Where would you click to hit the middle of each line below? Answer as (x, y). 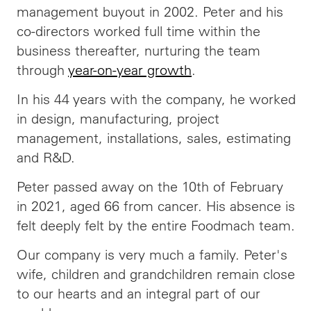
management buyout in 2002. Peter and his (150, 11)
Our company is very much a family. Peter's (152, 254)
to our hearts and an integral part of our (138, 293)
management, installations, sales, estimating (154, 138)
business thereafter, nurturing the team (138, 50)
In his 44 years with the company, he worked (156, 99)
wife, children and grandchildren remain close (156, 274)
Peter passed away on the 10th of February (150, 186)
